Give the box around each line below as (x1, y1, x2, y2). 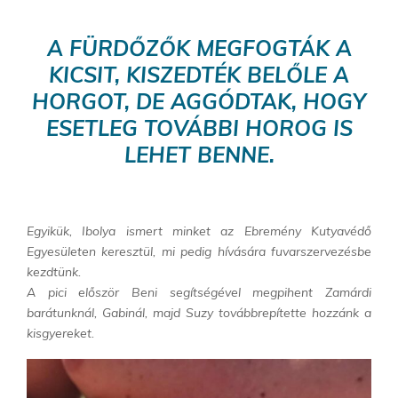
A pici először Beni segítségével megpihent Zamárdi (27, 283, 371, 300)
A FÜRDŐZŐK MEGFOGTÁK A (46, 34, 352, 61)
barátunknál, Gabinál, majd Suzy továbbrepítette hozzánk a (27, 304, 371, 321)
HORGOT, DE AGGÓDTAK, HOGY (32, 87, 366, 115)
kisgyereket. (27, 324, 98, 341)
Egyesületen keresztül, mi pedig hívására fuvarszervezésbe (27, 243, 371, 259)
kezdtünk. (27, 263, 81, 280)
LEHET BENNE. (123, 140, 275, 168)
